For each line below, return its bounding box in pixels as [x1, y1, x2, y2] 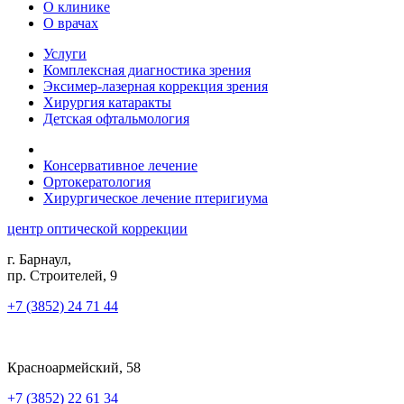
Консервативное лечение [43, 157, 197, 173]
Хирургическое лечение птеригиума [43, 189, 268, 206]
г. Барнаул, [7, 251, 71, 267]
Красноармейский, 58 [7, 359, 141, 375]
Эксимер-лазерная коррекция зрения [43, 78, 268, 94]
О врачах [43, 14, 98, 31]
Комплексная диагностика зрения [43, 61, 251, 78]
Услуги [43, 45, 87, 61]
